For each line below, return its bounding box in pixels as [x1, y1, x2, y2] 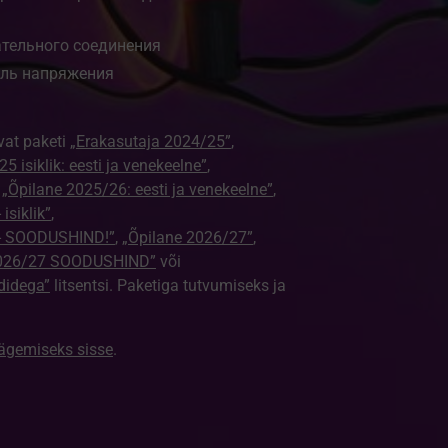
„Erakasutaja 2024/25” [69, 132, 231, 151]
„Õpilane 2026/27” [121, 228, 253, 247]
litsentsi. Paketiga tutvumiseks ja [49, 276, 286, 295]
